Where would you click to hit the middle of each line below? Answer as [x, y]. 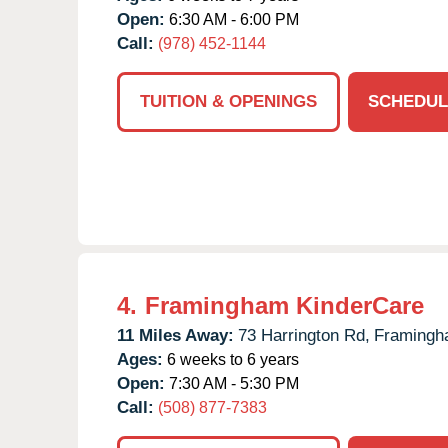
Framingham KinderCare [284, 305]
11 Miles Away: [175, 335]
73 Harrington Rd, [304, 335]
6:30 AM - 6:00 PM [232, 19]
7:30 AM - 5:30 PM [232, 383]
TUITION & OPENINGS [228, 101]
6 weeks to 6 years [231, 359]
